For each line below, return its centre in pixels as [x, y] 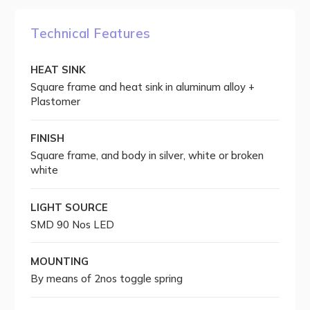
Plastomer [56, 102]
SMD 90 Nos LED [73, 224]
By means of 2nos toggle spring [107, 279]
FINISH [48, 138]
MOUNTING [60, 262]
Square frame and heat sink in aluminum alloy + [143, 87]
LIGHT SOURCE [70, 207]
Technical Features [91, 33]
